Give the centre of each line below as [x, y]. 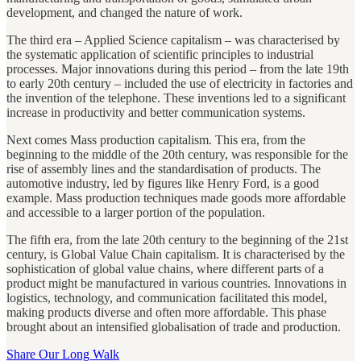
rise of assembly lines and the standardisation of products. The [164, 168]
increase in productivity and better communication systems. [156, 112]
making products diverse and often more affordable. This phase [166, 312]
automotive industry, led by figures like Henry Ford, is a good [163, 183]
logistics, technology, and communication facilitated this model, [167, 297]
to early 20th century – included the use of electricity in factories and [180, 83]
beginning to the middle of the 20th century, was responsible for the [177, 154]
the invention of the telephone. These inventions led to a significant [176, 98]
